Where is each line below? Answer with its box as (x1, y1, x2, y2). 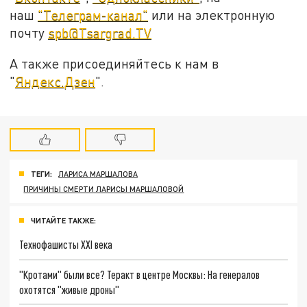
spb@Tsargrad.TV (48, 24, 152, 40)
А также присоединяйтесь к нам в (10, 56, 219, 72)
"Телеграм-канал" (38, 6, 149, 23)
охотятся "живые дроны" (19, 282, 120, 296)
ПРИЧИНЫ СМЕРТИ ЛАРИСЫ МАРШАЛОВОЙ (23, 184, 184, 193)
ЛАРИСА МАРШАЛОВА (58, 169, 138, 178)
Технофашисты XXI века (19, 237, 113, 251)
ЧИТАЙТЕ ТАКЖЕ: (31, 215, 96, 225)
